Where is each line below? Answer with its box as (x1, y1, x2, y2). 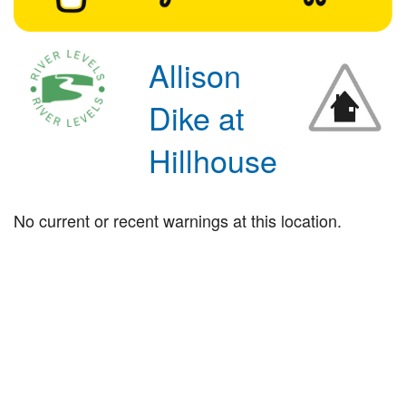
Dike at (149, 94, 245, 140)
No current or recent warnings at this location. (14, 208, 342, 232)
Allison (149, 52, 242, 97)
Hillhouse (149, 137, 278, 182)
